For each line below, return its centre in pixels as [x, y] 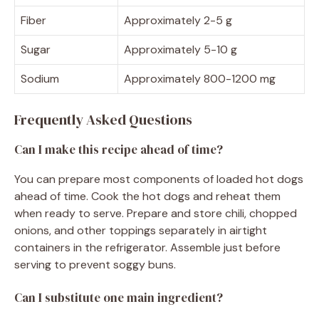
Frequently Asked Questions [103, 119]
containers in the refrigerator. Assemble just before [147, 247]
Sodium [40, 78]
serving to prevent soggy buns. [95, 264]
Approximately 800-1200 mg [200, 78]
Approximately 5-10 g [181, 49]
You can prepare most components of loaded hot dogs [159, 179]
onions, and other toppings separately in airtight [141, 230]
